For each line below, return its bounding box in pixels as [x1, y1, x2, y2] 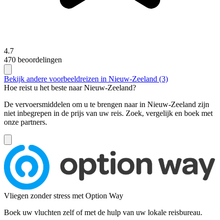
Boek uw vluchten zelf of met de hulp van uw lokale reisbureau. [4, 208, 202, 217]
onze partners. [4, 117, 47, 126]
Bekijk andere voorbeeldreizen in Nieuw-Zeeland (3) [4, 74, 168, 83]
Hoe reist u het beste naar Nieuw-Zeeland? [4, 83, 136, 92]
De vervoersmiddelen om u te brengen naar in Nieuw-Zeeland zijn [4, 100, 209, 109]
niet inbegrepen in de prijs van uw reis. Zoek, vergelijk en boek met [4, 109, 213, 117]
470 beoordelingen [4, 55, 62, 64]
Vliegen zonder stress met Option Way [4, 191, 123, 200]
